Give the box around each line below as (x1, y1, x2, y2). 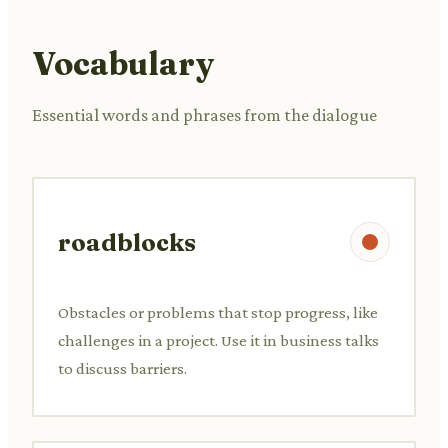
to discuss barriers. (58, 358, 187, 378)
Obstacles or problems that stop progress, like (58, 302, 378, 322)
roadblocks (58, 227, 196, 257)
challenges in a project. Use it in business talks (58, 330, 379, 350)
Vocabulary (32, 43, 214, 83)
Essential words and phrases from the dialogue (32, 104, 377, 125)
